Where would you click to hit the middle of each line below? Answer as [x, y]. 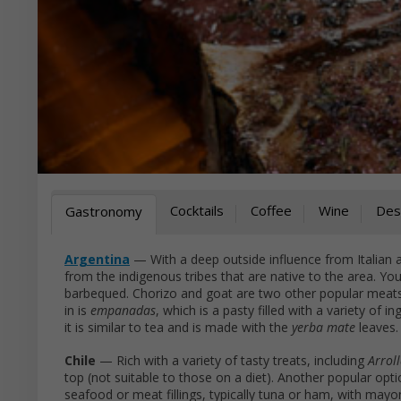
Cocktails [197, 210]
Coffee [271, 210]
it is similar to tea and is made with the [178, 327]
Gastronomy [104, 211]
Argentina [97, 259]
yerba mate [325, 327]
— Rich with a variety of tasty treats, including [232, 360]
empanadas [123, 310]
